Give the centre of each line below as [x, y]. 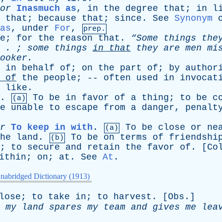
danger [158, 108]
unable [27, 108]
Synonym [194, 18]
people [60, 78]
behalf [38, 68]
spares [65, 207]
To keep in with [52, 127]
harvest [133, 197]
